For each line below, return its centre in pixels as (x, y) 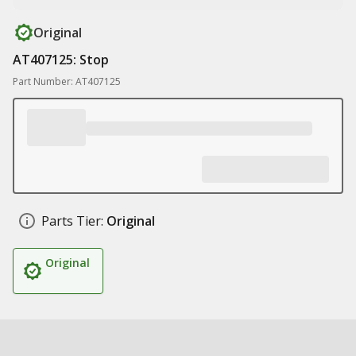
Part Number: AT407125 (67, 81)
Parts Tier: (72, 221)
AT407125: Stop (61, 60)
